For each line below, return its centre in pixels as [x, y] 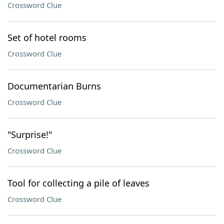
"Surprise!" [30, 134]
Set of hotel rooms [47, 37]
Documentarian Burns [54, 86]
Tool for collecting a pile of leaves [78, 183]
